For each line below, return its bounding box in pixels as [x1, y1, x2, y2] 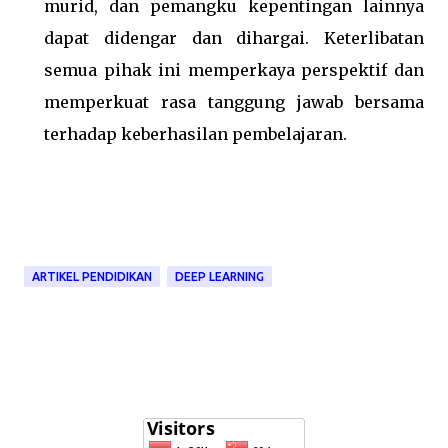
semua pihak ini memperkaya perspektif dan [44, 60, 424, 80]
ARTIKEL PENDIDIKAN [32, 270, 152, 283]
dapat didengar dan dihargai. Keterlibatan [44, 28, 424, 48]
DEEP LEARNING [175, 270, 264, 283]
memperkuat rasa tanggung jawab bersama [44, 92, 424, 112]
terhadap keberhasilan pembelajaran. [44, 124, 347, 144]
